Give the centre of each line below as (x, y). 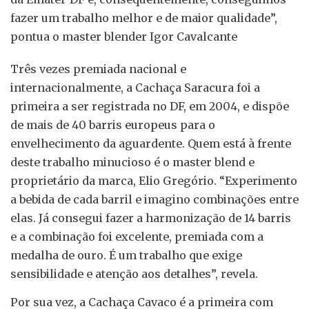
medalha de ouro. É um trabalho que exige (126, 255)
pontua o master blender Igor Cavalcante (124, 36)
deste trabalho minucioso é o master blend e (132, 162)
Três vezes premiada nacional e (98, 69)
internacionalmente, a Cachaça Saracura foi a (135, 87)
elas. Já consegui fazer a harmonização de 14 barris (151, 218)
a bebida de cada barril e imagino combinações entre (154, 199)
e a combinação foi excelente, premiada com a (137, 236)
